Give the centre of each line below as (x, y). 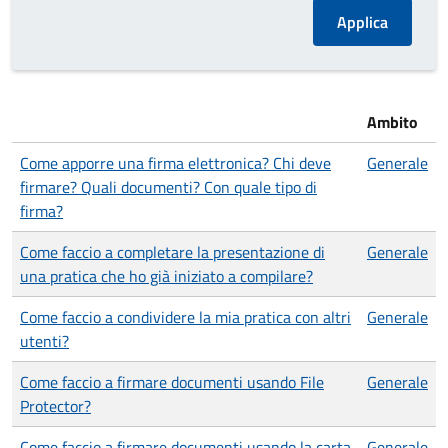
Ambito (392, 122)
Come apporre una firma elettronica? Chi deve (175, 163)
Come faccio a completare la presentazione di (172, 252)
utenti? (44, 341)
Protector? (55, 406)
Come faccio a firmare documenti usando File (172, 382)
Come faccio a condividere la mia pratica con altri (185, 317)
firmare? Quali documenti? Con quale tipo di (168, 187)
